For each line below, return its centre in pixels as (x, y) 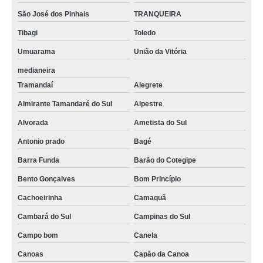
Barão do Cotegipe (165, 160)
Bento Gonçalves (46, 179)
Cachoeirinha (40, 198)
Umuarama (36, 52)
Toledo (144, 33)
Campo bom (38, 235)
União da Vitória (160, 52)
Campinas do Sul (162, 217)
